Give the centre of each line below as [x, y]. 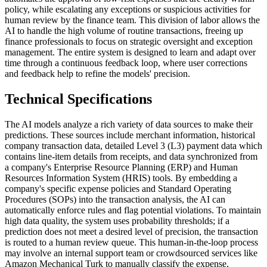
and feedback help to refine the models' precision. [97, 74]
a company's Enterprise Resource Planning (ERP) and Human [121, 167]
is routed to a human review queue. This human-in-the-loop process [131, 243]
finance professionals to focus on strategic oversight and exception [129, 42]
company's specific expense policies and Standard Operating [118, 189]
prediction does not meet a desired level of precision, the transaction [131, 232]
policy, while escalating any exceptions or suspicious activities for [128, 10]
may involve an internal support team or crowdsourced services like [131, 253]
